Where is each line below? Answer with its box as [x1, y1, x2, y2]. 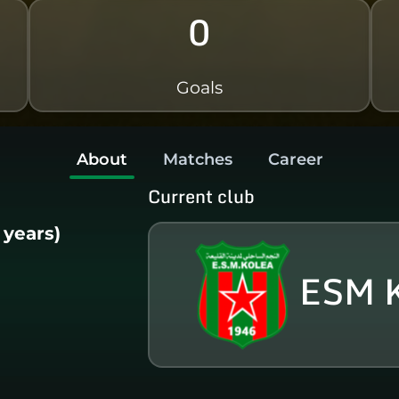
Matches [162, 149, 232, 169]
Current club [148, 181, 256, 211]
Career [267, 149, 323, 169]
